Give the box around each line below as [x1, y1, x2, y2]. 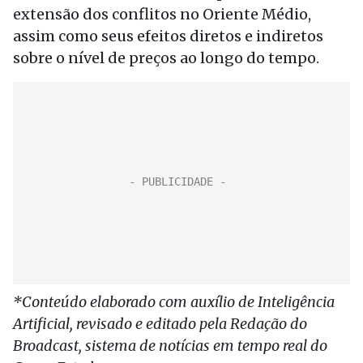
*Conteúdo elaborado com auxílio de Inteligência [13, 293, 335, 311]
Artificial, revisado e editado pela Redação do [13, 314, 307, 333]
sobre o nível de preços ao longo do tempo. [13, 49, 319, 67]
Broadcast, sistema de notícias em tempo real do [13, 336, 327, 355]
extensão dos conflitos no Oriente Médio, [13, 5, 311, 23]
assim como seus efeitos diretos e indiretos [13, 27, 323, 45]
